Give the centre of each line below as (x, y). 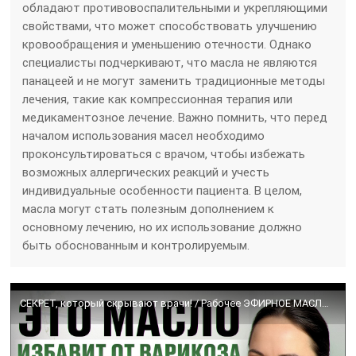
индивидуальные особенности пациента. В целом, (163, 190)
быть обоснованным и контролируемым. (136, 245)
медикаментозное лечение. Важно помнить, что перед (175, 117)
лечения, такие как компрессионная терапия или (158, 99)
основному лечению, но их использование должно (163, 227)
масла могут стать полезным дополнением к (149, 209)
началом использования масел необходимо (144, 135)
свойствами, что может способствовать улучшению (170, 26)
